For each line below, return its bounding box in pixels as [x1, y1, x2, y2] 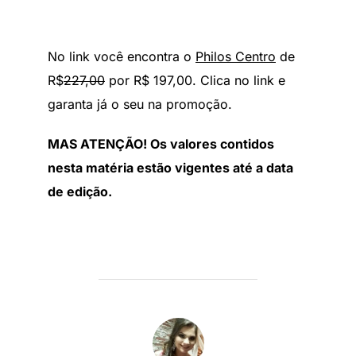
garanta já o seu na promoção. [48, 95, 232, 112]
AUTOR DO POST [126, 317, 230, 335]
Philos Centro [195, 48, 276, 64]
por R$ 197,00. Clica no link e [105, 72, 285, 88]
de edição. [48, 183, 112, 199]
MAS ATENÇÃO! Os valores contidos [48, 135, 274, 152]
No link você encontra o [48, 48, 195, 64]
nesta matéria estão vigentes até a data [48, 159, 293, 176]
